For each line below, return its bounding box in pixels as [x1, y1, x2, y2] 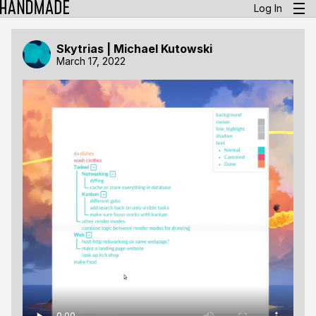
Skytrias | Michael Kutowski [56, 41, 212, 56]
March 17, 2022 [56, 54, 126, 67]
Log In [254, 2, 282, 14]
